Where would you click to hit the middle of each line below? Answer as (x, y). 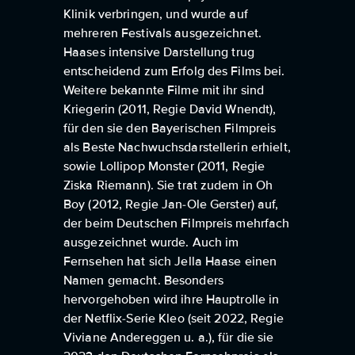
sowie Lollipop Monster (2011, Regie (164, 166)
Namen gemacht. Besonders (143, 281)
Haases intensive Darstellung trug (159, 52)
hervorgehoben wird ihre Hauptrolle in (172, 300)
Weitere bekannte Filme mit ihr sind (164, 90)
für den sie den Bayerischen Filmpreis (170, 128)
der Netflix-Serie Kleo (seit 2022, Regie (174, 319)
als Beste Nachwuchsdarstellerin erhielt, (177, 147)
